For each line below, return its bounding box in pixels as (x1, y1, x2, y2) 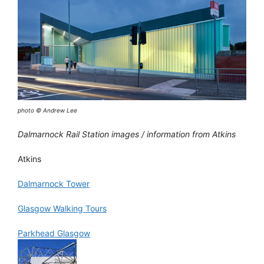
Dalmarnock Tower (18, 178, 90, 189)
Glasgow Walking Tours (18, 203, 107, 213)
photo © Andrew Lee (18, 106, 77, 114)
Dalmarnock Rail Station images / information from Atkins (18, 128, 236, 139)
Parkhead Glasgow (18, 227, 90, 238)
